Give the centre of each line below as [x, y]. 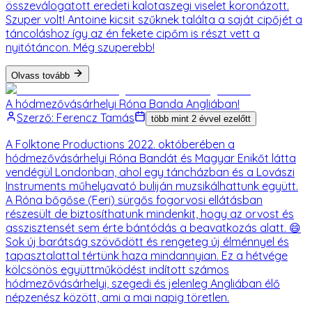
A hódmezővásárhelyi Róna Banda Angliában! [123, 103]
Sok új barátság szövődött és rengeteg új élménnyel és [147, 241]
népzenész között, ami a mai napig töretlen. [117, 297]
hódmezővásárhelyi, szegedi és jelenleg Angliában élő [143, 283]
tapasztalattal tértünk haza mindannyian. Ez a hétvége [147, 255]
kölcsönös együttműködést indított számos [117, 269]
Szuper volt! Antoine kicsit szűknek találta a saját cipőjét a [154, 19]
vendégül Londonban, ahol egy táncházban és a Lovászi [150, 172]
